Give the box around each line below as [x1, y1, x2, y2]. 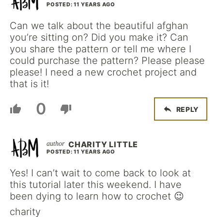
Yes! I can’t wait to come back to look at [10, 167, 191, 179]
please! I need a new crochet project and [10, 66, 197, 78]
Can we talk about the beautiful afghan [10, 20, 188, 31]
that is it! [10, 78, 49, 90]
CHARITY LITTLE [68, 139, 139, 149]
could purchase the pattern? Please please [10, 55, 205, 66]
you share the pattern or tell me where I [10, 43, 191, 55]
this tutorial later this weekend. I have [10, 179, 182, 190]
